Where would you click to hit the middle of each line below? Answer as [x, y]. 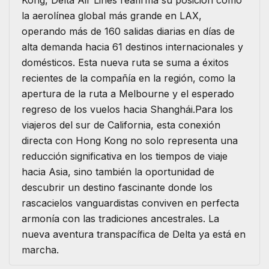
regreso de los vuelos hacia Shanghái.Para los [127, 110]
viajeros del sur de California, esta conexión [121, 125]
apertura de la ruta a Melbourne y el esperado [128, 94]
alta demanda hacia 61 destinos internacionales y [132, 47]
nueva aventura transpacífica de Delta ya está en [134, 234]
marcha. [40, 250]
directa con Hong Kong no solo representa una [130, 141]
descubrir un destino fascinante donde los [117, 188]
